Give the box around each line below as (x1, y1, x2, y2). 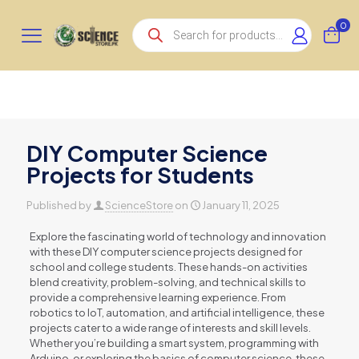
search (132, 29, 171, 44)
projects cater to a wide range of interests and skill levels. (29, 321, 311, 334)
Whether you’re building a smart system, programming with (29, 337, 319, 349)
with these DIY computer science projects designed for (29, 245, 302, 258)
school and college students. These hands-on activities (29, 260, 308, 273)
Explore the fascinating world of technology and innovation (29, 230, 326, 243)
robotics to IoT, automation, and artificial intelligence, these (29, 306, 325, 319)
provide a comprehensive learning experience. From (29, 291, 286, 304)
